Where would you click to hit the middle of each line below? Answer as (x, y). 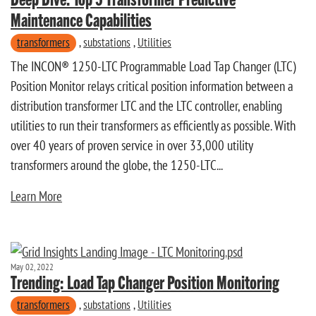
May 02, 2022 (32, 266)
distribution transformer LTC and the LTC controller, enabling (146, 106)
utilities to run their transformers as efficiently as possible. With (153, 126)
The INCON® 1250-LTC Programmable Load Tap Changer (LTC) (153, 67)
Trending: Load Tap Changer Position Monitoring (145, 281)
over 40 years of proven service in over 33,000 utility (132, 146)
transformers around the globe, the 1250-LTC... (117, 165)
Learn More (36, 196)
